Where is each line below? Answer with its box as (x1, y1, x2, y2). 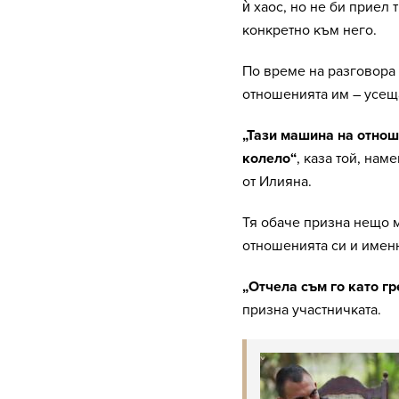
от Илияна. (242, 172, 312, 191)
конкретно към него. (242, 20, 377, 39)
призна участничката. (242, 300, 381, 319)
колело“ (242, 149, 297, 167)
